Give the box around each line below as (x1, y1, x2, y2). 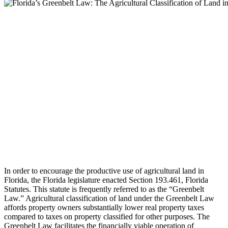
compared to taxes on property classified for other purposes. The (4, 212, 210, 221)
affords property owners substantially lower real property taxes (4, 203, 204, 212)
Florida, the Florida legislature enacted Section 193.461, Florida (4, 175, 208, 184)
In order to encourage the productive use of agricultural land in (4, 166, 204, 175)
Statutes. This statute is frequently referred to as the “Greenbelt (4, 184, 204, 193)
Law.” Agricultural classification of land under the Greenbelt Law (4, 193, 214, 203)
